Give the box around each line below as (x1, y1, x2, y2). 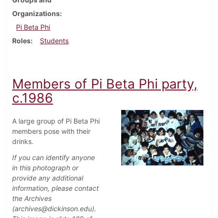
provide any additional (12, 174, 83, 182)
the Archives (12, 194, 52, 203)
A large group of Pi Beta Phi (12, 117, 100, 126)
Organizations (12, 9, 60, 18)
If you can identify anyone (12, 153, 95, 162)
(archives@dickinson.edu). (12, 204, 96, 213)
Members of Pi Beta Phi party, (12, 76, 198, 92)
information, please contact (12, 184, 99, 193)
